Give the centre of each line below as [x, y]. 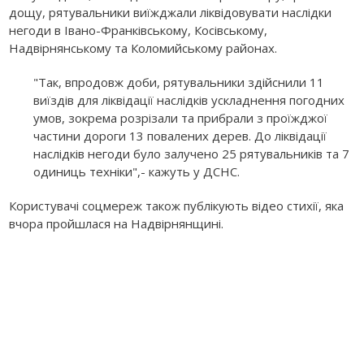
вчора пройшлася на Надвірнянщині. [117, 223]
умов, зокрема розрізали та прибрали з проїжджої [181, 117]
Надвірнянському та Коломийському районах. [143, 48]
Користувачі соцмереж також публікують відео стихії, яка [177, 205]
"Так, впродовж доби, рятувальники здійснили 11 [179, 82]
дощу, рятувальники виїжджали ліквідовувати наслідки [171, 12]
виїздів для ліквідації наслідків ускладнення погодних [189, 100]
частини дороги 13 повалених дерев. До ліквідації [180, 135]
